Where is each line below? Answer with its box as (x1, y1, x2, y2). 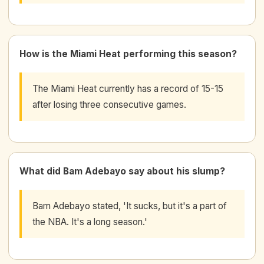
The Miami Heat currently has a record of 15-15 (32, 82, 223, 94)
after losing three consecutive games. (32, 98, 186, 110)
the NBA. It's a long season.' (32, 216, 147, 227)
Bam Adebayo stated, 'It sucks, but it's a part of (32, 200, 227, 212)
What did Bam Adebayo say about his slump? (19, 165, 225, 177)
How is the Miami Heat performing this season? (19, 48, 237, 60)
